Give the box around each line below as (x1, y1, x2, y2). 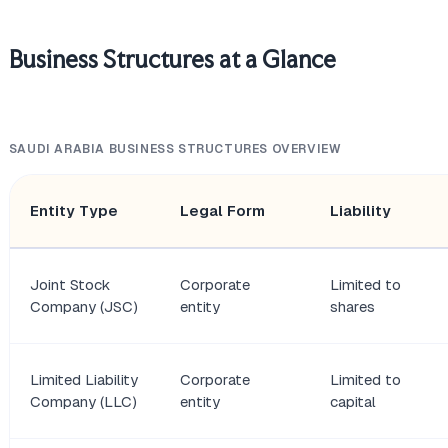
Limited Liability (29, 371, 138, 389)
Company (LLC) (29, 393, 137, 411)
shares (329, 298, 375, 316)
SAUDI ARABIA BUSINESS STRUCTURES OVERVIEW (8, 142, 342, 157)
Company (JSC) (29, 298, 138, 316)
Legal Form (179, 202, 265, 220)
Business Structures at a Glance (8, 45, 336, 75)
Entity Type (29, 202, 118, 220)
